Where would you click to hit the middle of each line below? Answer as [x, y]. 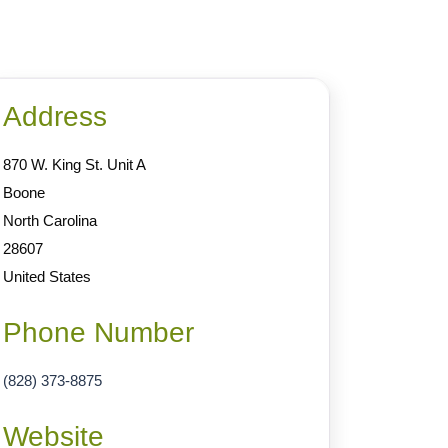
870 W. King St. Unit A [74, 164]
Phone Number [98, 332]
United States [47, 276]
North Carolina [50, 220]
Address [55, 116]
